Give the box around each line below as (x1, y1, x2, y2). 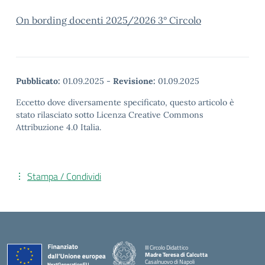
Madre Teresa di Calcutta (145, 250, 208, 259)
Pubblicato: (16, 76, 60, 86)
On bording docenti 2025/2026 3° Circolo (16, 14, 201, 26)
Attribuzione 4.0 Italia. (16, 122, 101, 132)
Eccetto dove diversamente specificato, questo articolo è (16, 97, 234, 108)
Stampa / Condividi (27, 169, 101, 183)
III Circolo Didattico (145, 243, 188, 252)
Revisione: (113, 76, 156, 86)
